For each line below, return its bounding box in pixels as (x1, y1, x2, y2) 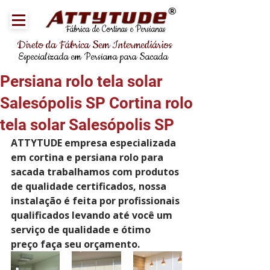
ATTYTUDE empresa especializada (11, 136, 178, 149)
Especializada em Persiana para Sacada (18, 50, 168, 63)
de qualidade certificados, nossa (11, 180, 169, 193)
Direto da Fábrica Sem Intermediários (17, 38, 172, 52)
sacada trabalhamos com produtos (11, 165, 181, 178)
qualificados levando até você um (11, 209, 175, 222)
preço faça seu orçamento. (11, 237, 140, 251)
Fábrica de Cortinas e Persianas (66, 24, 166, 36)
